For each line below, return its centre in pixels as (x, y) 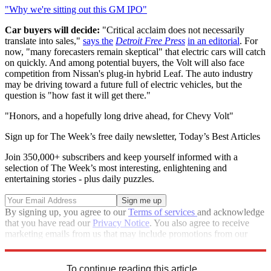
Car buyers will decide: (52, 30)
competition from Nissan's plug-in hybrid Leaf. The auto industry (129, 73)
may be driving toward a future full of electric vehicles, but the (123, 84)
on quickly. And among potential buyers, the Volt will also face (125, 63)
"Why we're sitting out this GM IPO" (76, 9)
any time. (22, 256)
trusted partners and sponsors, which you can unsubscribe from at (129, 245)
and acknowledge (231, 212)
